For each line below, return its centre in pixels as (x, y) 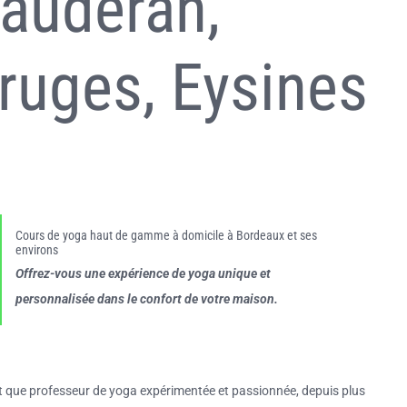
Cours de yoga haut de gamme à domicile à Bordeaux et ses (166, 236)
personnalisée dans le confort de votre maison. (146, 298)
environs (36, 250)
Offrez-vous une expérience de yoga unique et (143, 273)
